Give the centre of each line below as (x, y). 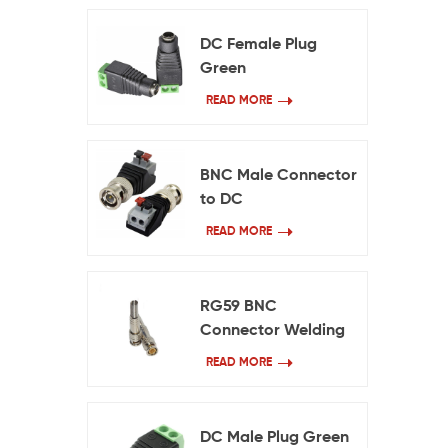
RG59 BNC (239, 307)
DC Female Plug (259, 45)
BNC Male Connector (279, 176)
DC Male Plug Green (275, 438)
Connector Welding (273, 331)
